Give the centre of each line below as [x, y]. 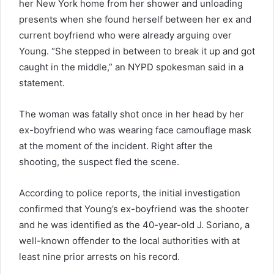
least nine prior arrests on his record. [99, 256]
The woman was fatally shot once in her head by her [131, 114]
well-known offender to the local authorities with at [129, 240]
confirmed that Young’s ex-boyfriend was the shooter [134, 209]
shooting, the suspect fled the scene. [99, 161]
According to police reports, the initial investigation [130, 193]
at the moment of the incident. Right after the [116, 146]
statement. [42, 83]
